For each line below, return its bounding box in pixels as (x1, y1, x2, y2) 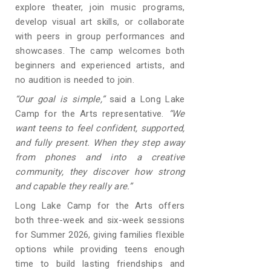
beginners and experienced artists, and (15, 60, 185, 71)
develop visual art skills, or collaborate (15, 16, 185, 27)
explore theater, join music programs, (15, 2, 185, 13)
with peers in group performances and (15, 31, 185, 42)
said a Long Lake (105, 94, 185, 105)
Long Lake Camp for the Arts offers (15, 200, 185, 211)
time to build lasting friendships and (15, 258, 185, 269)
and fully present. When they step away (15, 137, 185, 148)
